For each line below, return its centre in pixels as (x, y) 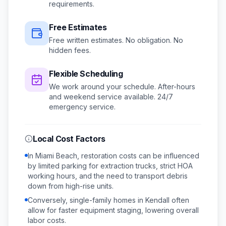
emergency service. (82, 107)
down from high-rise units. (71, 186)
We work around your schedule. (103, 87)
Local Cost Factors (69, 139)
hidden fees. (70, 50)
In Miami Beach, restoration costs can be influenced (114, 156)
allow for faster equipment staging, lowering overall (113, 210)
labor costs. (47, 220)
